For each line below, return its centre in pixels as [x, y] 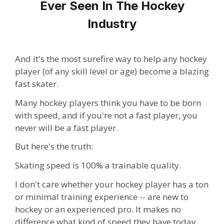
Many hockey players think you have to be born [108, 102]
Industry [112, 24]
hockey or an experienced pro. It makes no [98, 209]
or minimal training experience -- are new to [102, 196]
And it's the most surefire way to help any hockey [111, 58]
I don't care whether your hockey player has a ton [112, 184]
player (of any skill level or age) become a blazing [112, 71]
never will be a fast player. [66, 127]
